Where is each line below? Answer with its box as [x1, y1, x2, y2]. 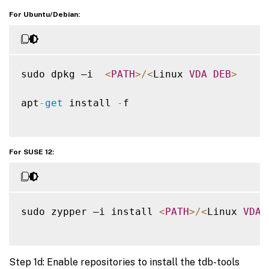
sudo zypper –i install [21, 206, 159, 218]
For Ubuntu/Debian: [9, 10, 80, 19]
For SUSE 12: [9, 148, 54, 157]
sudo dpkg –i [21, 68, 105, 80]
